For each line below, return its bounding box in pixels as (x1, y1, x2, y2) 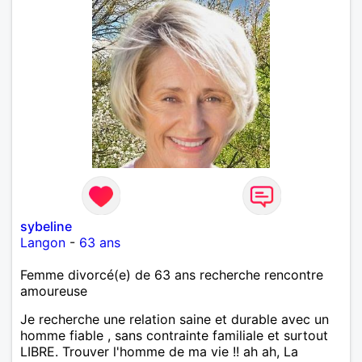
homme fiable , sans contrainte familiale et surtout (20, 326, 328, 343)
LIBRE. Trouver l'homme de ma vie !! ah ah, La (20, 343, 298, 360)
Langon (20, 234, 65, 250)
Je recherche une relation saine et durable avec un (20, 310, 329, 327)
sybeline (20, 217, 72, 234)
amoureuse (20, 282, 87, 299)
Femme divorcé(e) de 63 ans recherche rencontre (20, 266, 323, 283)
